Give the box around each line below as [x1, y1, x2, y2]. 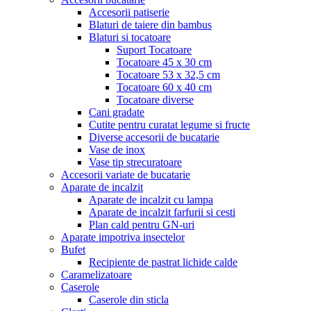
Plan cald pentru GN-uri [89, 219, 194, 230]
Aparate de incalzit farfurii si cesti [89, 206, 235, 218]
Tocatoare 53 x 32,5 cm [117, 69, 220, 81]
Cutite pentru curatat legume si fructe [89, 119, 250, 131]
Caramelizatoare [61, 269, 132, 280]
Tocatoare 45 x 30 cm [117, 56, 212, 68]
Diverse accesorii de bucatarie [89, 131, 219, 143]
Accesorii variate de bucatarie [61, 169, 190, 180]
